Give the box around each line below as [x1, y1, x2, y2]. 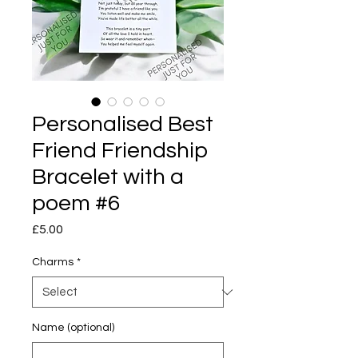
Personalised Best [32, 113, 213, 136]
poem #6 [32, 192, 120, 215]
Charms [32, 257, 74, 268]
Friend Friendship [32, 139, 208, 162]
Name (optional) [32, 322, 114, 333]
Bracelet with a [32, 165, 184, 189]
